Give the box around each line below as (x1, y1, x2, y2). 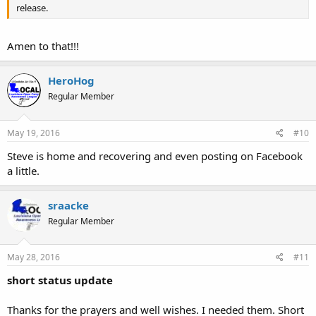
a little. (7, 163, 39, 178)
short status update (7, 273, 113, 287)
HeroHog (48, 73, 95, 87)
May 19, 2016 (7, 126, 60, 139)
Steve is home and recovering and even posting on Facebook (7, 148, 303, 163)
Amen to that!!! (7, 39, 79, 53)
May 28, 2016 (7, 251, 60, 263)
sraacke (48, 197, 89, 212)
